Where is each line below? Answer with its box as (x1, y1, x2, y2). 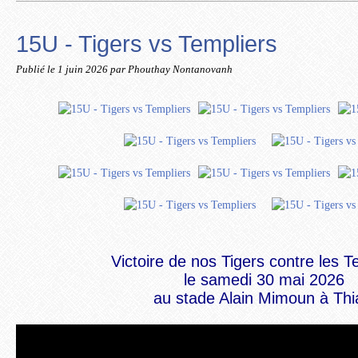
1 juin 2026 (58, 64, 110, 75)
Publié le (16, 64, 58, 75)
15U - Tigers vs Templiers (16, 30, 277, 57)
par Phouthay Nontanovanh (110, 64, 233, 75)
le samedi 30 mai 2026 (183, 271, 344, 288)
